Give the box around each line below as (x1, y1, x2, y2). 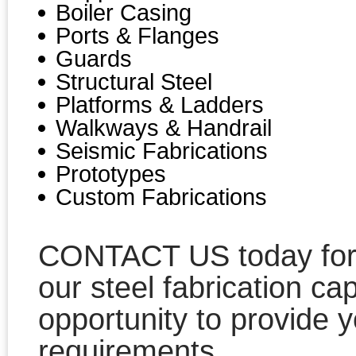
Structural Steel (56, 68, 212, 95)
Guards (56, 45, 132, 72)
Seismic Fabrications (56, 137, 268, 164)
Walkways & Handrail (56, 114, 272, 141)
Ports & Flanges (56, 22, 219, 48)
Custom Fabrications (56, 184, 267, 210)
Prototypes (56, 161, 166, 187)
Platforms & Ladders (56, 91, 264, 118)
